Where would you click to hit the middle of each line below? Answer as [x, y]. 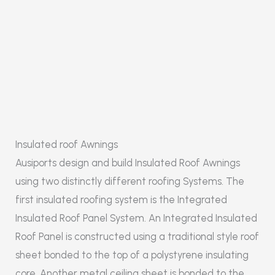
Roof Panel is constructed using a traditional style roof [137, 236]
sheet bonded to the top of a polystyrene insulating [132, 254]
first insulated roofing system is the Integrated [121, 199]
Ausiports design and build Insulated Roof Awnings [128, 162]
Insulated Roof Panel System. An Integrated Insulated [136, 218]
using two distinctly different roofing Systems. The [130, 181]
